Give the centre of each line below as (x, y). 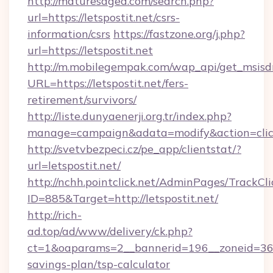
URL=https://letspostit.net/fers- (108, 83)
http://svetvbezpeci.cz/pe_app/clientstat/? (134, 149)
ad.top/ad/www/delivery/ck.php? (110, 231)
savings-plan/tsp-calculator (99, 264)
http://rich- (55, 215)
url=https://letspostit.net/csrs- (104, 17)
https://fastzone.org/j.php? (179, 34)
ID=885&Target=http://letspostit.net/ (123, 198)
